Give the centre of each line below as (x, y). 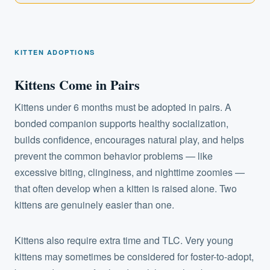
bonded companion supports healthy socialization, (121, 123)
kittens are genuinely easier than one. (94, 204)
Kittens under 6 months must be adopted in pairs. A (123, 107)
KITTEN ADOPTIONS (55, 52)
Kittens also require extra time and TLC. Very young (124, 240)
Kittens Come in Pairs (77, 84)
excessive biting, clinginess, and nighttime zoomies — (130, 172)
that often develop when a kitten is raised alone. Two (126, 188)
